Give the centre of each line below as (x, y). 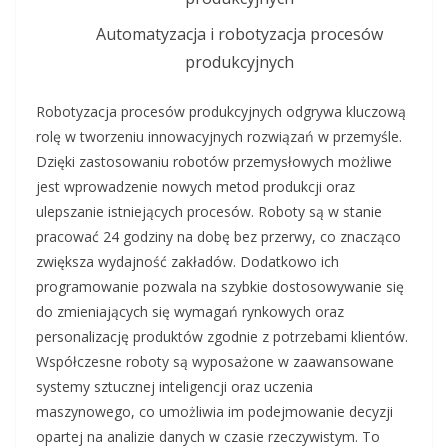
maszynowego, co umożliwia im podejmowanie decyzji (214, 412)
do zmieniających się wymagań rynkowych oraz (190, 312)
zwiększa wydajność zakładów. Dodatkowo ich (187, 262)
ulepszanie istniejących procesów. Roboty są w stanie (209, 212)
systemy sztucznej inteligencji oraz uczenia (174, 387)
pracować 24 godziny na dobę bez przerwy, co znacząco (218, 237)
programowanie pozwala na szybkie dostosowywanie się (220, 287)
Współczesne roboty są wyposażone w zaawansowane (215, 362)
